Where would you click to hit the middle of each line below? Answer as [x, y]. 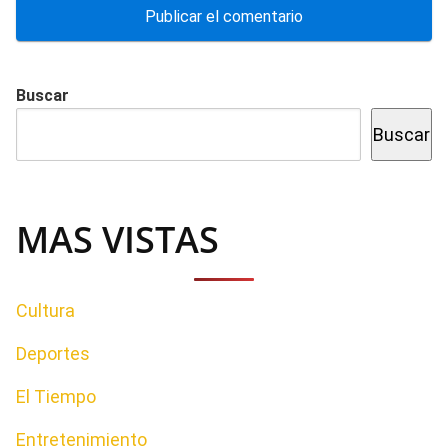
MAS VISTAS [117, 239]
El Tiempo [56, 396]
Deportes [53, 353]
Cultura [45, 310]
